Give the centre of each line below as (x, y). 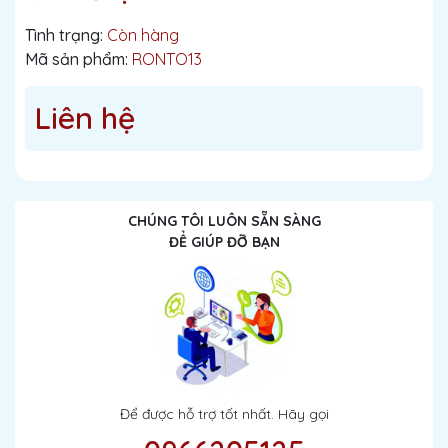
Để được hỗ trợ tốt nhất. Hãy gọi (224, 414)
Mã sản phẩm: (76, 59)
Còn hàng (143, 35)
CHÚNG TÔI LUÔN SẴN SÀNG (224, 221)
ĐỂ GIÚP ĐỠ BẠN (224, 242)
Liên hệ (85, 118)
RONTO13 (167, 59)
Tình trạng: (64, 35)
